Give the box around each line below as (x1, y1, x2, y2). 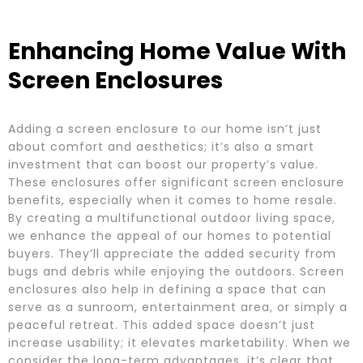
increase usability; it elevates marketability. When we (8, 334, 351, 351)
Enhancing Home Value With (8, 35, 346, 67)
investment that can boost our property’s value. (8, 156, 318, 173)
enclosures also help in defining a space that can (8, 280, 327, 297)
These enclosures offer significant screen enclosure (8, 173, 344, 190)
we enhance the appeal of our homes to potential (8, 227, 331, 244)
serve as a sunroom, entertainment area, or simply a (8, 298, 348, 315)
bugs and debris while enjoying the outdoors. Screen (8, 263, 344, 280)
